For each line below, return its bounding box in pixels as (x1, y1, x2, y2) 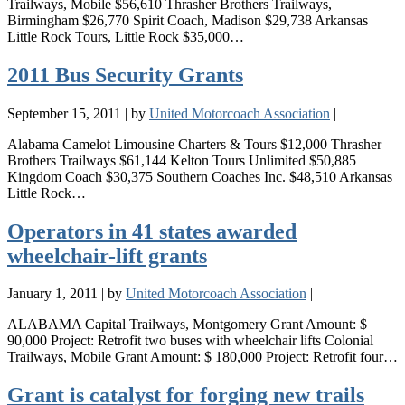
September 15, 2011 (7, 105, 121, 121)
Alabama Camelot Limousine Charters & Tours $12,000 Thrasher (7, 136, 381, 152)
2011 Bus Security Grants (7, 62, 243, 87)
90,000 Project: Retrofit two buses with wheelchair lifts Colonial (7, 333, 373, 349)
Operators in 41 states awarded (7, 219, 297, 243)
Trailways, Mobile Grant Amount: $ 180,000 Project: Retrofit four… (7, 349, 398, 365)
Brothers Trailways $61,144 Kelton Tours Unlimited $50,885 (7, 152, 356, 168)
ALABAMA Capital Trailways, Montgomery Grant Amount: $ (7, 316, 367, 333)
